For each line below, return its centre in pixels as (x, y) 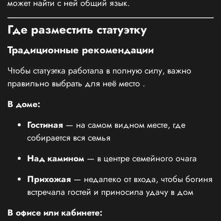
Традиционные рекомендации (81, 50)
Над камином (56, 158)
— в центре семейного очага (142, 158)
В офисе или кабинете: (55, 212)
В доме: (24, 104)
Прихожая (49, 179)
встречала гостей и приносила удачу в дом (110, 192)
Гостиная (45, 125)
